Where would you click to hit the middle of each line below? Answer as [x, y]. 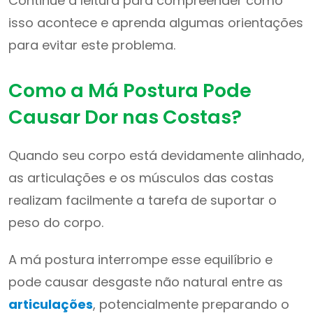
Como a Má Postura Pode [130, 90]
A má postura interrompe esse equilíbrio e [140, 260]
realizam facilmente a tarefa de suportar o [143, 200]
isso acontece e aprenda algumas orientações [156, 23]
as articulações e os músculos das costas [141, 178]
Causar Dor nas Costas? [125, 117]
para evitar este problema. [92, 45]
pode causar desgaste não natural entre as [146, 282]
